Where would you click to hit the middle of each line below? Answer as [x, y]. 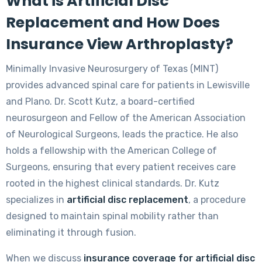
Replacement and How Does [113, 23]
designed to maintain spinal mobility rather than [112, 216]
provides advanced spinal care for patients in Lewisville [128, 85]
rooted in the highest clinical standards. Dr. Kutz [113, 184]
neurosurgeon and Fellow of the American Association [126, 118]
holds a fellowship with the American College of [111, 151]
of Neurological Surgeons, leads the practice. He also [122, 135]
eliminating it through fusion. [71, 233]
